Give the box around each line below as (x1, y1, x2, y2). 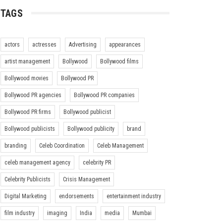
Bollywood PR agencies (4, 91, 61, 99)
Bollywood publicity (67, 125, 114, 132)
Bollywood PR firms (4, 108, 51, 115)
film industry (4, 209, 35, 217)
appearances (109, 41, 141, 48)
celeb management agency (4, 159, 70, 166)
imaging (47, 209, 67, 217)
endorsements (58, 192, 94, 200)
